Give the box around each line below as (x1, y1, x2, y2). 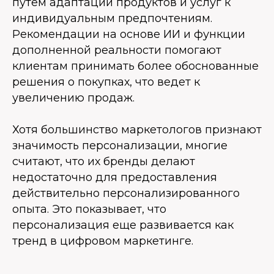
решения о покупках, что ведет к (12, 75, 200, 89)
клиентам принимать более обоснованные (12, 59, 259, 73)
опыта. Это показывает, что (12, 202, 166, 216)
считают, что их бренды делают (12, 155, 195, 168)
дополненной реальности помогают (12, 43, 221, 57)
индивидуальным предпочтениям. (12, 12, 212, 25)
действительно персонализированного (12, 187, 240, 200)
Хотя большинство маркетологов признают (12, 123, 262, 136)
